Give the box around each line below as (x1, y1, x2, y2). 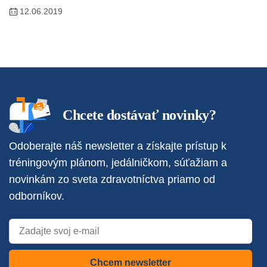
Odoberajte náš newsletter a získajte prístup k (9, 140, 226, 153)
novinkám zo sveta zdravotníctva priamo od (9, 173, 215, 186)
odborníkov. (9, 190, 64, 203)
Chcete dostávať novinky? (63, 107, 216, 123)
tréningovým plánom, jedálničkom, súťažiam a (9, 157, 227, 169)
